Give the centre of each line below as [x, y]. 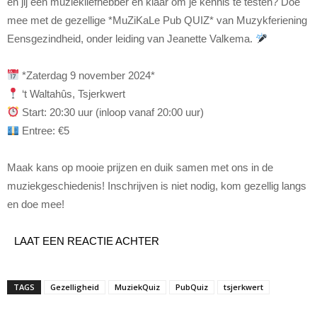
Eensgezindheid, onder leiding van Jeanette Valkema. [131, 38]
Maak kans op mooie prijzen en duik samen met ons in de [140, 167]
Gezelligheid [75, 287]
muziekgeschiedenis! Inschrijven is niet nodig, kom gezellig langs [157, 185]
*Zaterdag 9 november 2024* [87, 75]
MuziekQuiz [137, 287]
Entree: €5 [45, 130]
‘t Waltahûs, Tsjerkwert [73, 93]
